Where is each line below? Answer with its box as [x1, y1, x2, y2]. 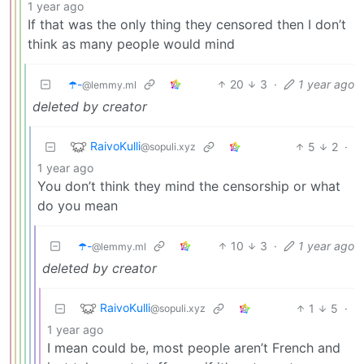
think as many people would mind [28, 35, 235, 52]
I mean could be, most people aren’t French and [47, 339, 340, 356]
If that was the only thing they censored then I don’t [28, 15, 346, 32]
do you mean [37, 197, 118, 214]
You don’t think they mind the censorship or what [37, 177, 340, 194]
